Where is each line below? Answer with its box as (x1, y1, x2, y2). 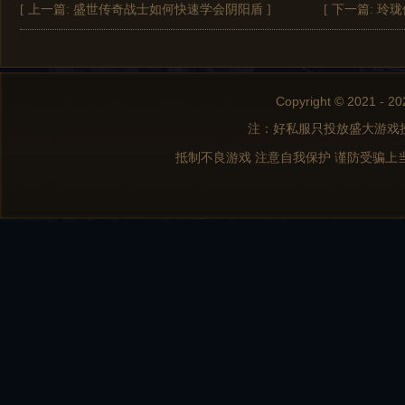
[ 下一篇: (324, 3, 377, 16)
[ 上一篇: (20, 3, 73, 16)
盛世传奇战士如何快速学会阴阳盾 (73, 3, 263, 16)
